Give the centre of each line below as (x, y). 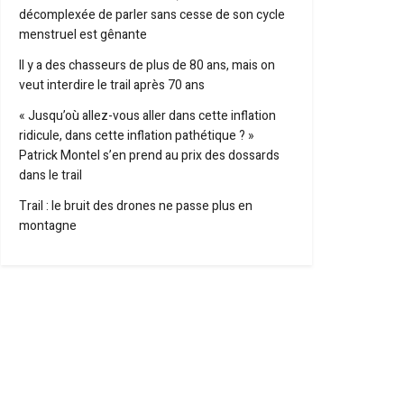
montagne (48, 226)
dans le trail (50, 175)
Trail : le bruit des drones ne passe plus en (136, 206)
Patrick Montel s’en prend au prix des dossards (149, 156)
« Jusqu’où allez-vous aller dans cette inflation (147, 116)
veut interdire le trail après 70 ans (112, 85)
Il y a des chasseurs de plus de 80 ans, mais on (147, 65)
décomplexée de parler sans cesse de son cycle (152, 15)
